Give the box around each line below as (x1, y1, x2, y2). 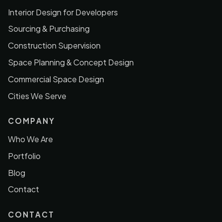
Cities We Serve (8, 90, 66, 101)
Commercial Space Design (8, 73, 104, 84)
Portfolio (8, 150, 41, 161)
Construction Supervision (8, 40, 101, 51)
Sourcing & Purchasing (8, 23, 90, 34)
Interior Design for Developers (8, 6, 118, 17)
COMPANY (8, 116, 55, 126)
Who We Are (8, 134, 53, 145)
